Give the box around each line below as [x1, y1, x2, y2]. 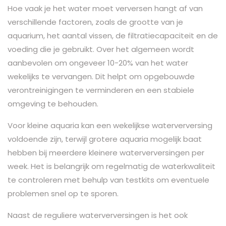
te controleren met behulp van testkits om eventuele [8, 174, 209, 185]
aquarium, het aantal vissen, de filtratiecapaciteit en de [8, 30, 218, 41]
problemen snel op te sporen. [8, 188, 119, 199]
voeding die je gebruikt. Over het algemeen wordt [8, 43, 194, 54]
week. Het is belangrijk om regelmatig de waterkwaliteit [8, 160, 215, 172]
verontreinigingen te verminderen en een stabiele [8, 84, 194, 95]
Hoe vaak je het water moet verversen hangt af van [8, 3, 203, 14]
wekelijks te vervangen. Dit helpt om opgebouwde [8, 71, 195, 82]
